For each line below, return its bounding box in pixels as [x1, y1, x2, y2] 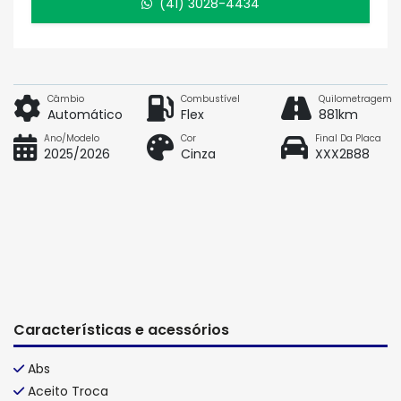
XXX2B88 [314, 144, 370, 163]
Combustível [181, 91, 241, 106]
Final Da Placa [314, 131, 381, 145]
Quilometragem [318, 91, 392, 106]
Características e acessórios [13, 319, 229, 340]
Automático [47, 105, 123, 124]
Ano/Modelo [44, 131, 99, 145]
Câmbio [47, 91, 84, 106]
